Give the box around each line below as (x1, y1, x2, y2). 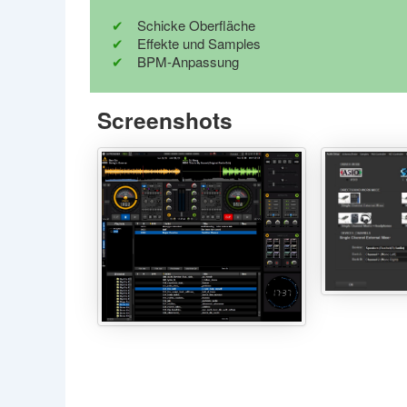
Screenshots (97, 104, 233, 136)
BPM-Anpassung (137, 52, 239, 71)
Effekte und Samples (137, 34, 261, 53)
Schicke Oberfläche (137, 15, 255, 35)
